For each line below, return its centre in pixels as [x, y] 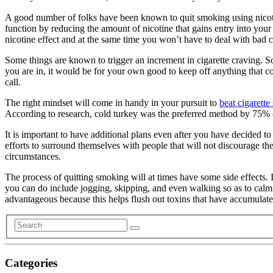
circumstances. [33, 156]
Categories [31, 263]
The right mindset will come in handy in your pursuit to [112, 102]
